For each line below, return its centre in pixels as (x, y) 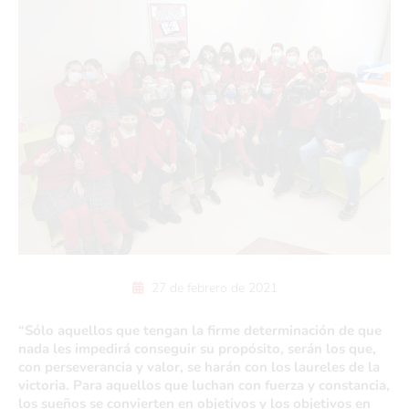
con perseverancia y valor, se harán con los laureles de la (199, 367)
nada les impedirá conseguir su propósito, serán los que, (197, 349)
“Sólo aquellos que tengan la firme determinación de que (200, 330)
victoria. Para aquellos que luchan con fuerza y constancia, (204, 385)
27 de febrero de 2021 (212, 288)
